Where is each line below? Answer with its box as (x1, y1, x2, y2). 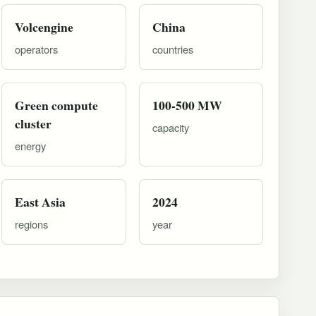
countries (152, 41, 193, 56)
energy (15, 138, 47, 153)
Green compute (15, 95, 99, 114)
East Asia (15, 192, 66, 211)
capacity (152, 119, 189, 135)
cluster (15, 114, 52, 133)
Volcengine (15, 17, 74, 36)
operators (15, 41, 59, 56)
